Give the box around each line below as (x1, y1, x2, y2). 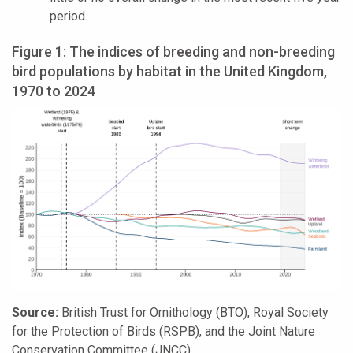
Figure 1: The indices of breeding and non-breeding (12, 43, 335, 60)
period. (50, 8, 87, 24)
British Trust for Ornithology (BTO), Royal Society (58, 305, 329, 321)
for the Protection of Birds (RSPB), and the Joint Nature (12, 324, 315, 340)
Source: (12, 305, 58, 321)
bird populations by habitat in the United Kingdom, (12, 62, 327, 80)
